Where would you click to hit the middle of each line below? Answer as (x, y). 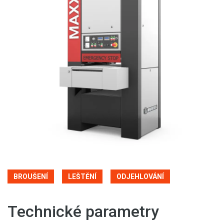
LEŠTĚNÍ (82, 176)
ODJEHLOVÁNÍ (140, 176)
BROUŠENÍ (31, 176)
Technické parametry (83, 211)
